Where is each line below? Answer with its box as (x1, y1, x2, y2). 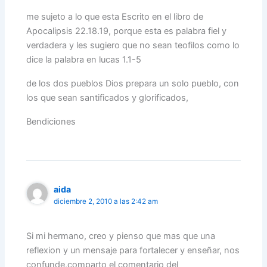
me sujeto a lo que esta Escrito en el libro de (26, 11, 204, 23)
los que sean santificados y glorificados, (26, 92, 189, 104)
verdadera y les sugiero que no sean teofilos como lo (26, 40, 240, 51)
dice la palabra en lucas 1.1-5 (26, 54, 142, 66)
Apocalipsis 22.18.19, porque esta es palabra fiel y (26, 26, 227, 37)
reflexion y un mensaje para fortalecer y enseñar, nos (26, 245, 240, 256)
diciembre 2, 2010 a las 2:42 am (54, 197, 159, 206)
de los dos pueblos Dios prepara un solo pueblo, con (26, 78, 240, 89)
